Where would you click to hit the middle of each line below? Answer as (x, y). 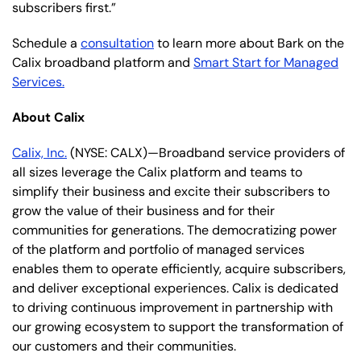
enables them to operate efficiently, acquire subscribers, (179, 268)
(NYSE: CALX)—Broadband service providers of (206, 152)
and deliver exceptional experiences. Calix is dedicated (175, 288)
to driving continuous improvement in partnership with (172, 307)
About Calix (48, 117)
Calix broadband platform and (103, 62)
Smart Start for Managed (266, 62)
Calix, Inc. (39, 152)
